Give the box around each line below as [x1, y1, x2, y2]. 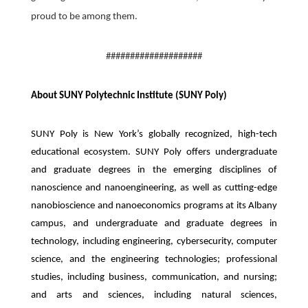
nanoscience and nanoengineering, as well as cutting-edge [31, 182, 277, 193]
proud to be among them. [31, 11, 137, 22]
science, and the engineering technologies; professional [31, 254, 277, 265]
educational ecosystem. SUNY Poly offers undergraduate [31, 146, 277, 157]
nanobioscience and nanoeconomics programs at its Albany [31, 200, 277, 211]
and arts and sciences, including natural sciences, [31, 289, 277, 300]
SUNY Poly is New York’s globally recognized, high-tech [31, 129, 277, 140]
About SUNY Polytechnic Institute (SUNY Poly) [31, 90, 227, 101]
